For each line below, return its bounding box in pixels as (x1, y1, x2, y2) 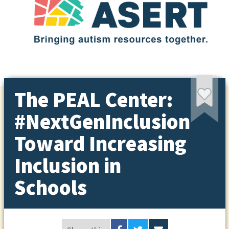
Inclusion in (14, 152, 121, 178)
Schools (14, 174, 87, 200)
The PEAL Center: (14, 86, 173, 112)
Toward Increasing (14, 130, 187, 156)
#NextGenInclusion (14, 108, 190, 134)
